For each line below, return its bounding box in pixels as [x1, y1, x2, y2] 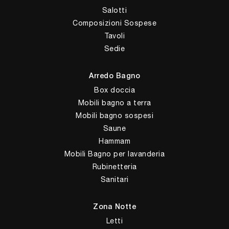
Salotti [102, 6, 127, 14]
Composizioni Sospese [73, 18, 156, 27]
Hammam [99, 136, 130, 145]
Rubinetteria [92, 162, 137, 171]
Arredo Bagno [89, 73, 140, 80]
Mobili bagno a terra [78, 98, 151, 107]
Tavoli [104, 31, 125, 40]
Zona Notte [93, 203, 136, 211]
